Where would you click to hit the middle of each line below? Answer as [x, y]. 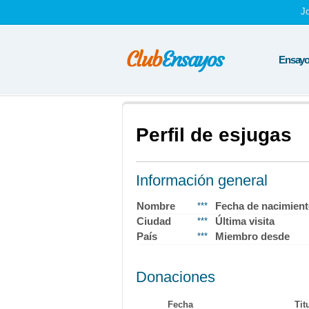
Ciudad [154, 221]
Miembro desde [252, 236]
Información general [202, 180]
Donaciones [176, 277]
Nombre [156, 206]
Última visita [245, 221]
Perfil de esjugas [214, 135]
